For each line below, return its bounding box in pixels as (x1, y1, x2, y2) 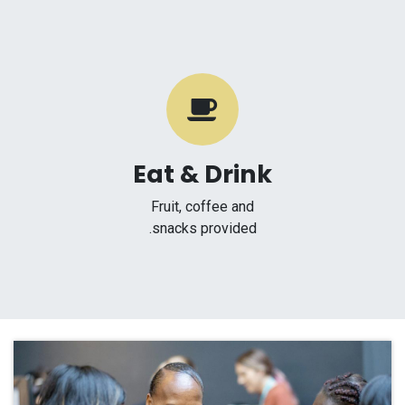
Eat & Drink (133, 156, 272, 191)
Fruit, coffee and (151, 197, 254, 215)
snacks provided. (151, 219, 257, 237)
